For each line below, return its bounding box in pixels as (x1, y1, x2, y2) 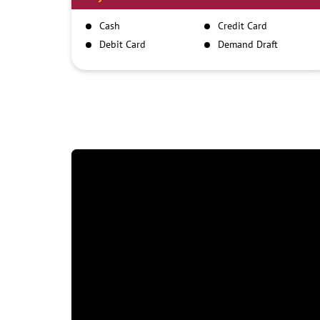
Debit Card (99, 38, 146, 51)
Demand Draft (217, 38, 278, 51)
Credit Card (217, 19, 267, 33)
